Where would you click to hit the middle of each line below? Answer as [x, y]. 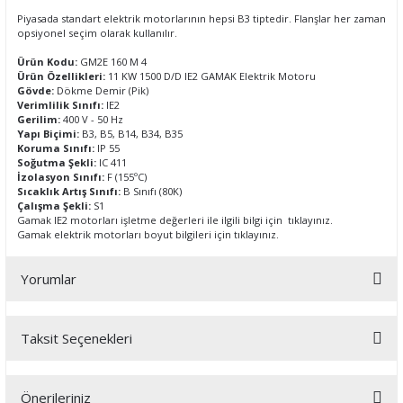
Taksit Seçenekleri [76, 338]
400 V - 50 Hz [93, 119]
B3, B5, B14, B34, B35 [131, 134]
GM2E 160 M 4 [112, 62]
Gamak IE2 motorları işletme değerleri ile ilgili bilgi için [152, 220]
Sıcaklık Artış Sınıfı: [70, 191]
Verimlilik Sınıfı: [60, 105]
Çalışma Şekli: [55, 206]
